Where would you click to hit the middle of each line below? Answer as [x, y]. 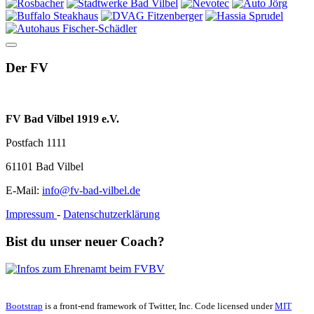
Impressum [31, 214]
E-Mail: [24, 191]
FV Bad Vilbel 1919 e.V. [62, 119]
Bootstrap [24, 306]
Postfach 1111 [36, 143]
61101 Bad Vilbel [45, 167]
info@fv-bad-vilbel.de [91, 191]
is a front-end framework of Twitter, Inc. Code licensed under [159, 306]
